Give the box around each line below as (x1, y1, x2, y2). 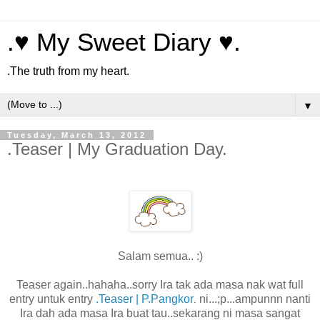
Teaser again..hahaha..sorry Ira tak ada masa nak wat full (16, 278, 304, 291)
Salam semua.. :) (117, 249, 203, 262)
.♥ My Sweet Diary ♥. (7, 29, 241, 56)
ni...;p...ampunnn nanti (199, 292, 311, 305)
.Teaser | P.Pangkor (96, 292, 194, 305)
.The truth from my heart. (7, 65, 129, 77)
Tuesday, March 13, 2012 (7, 131, 146, 139)
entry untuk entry (9, 292, 96, 305)
